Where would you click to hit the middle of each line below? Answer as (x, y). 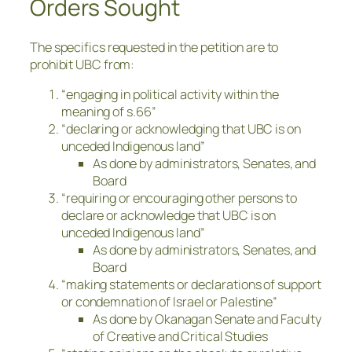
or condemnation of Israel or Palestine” (170, 302)
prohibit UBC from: (82, 65)
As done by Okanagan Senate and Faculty (207, 319)
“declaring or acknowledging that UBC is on (181, 129)
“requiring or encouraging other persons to (179, 198)
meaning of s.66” (109, 112)
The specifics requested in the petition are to (154, 48)
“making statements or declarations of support (191, 285)
